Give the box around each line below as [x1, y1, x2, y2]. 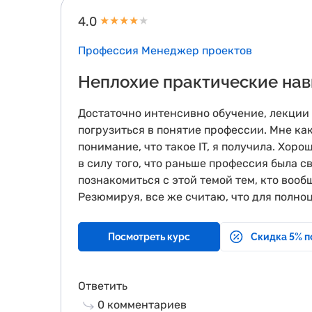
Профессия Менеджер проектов [78, 44, 252, 57]
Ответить [78, 279, 127, 292]
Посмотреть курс [108, 231, 190, 242]
